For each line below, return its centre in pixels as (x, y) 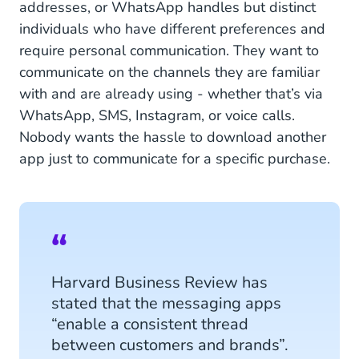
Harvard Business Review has (159, 282)
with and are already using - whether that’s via (171, 94)
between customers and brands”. (170, 345)
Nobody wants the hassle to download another (173, 137)
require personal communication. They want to (169, 50)
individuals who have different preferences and (172, 29)
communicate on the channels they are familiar (169, 72)
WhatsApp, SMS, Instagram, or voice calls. (157, 115)
